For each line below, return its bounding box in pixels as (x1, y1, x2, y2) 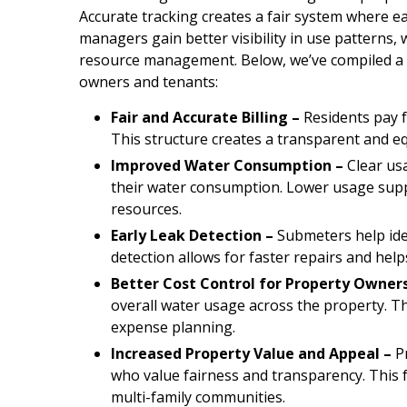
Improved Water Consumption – (111, 155, 343, 175)
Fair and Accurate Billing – (111, 107, 303, 127)
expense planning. (111, 317, 235, 337)
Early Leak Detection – (111, 225, 273, 245)
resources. (111, 199, 182, 219)
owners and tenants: (79, 72, 218, 92)
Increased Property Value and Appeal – (111, 343, 392, 363)
